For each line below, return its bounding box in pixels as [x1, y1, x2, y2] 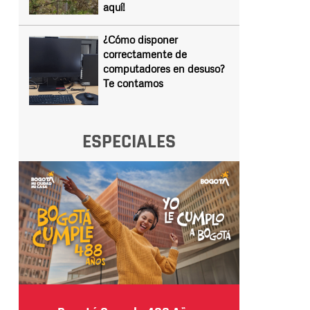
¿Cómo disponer [102, 33, 178, 46]
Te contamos [102, 77, 163, 89]
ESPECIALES [82, 129, 176, 154]
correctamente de [102, 48, 187, 60]
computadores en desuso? [102, 62, 225, 75]
